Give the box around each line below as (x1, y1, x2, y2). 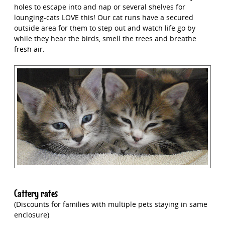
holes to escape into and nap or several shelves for (14, 2, 185, 12)
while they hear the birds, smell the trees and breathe (14, 34, 196, 44)
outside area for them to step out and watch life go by (14, 23, 195, 33)
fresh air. (14, 44, 45, 54)
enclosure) (14, 210, 49, 220)
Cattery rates (14, 187, 58, 200)
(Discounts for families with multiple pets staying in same (14, 199, 207, 209)
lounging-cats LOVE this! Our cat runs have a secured (14, 13, 193, 23)
